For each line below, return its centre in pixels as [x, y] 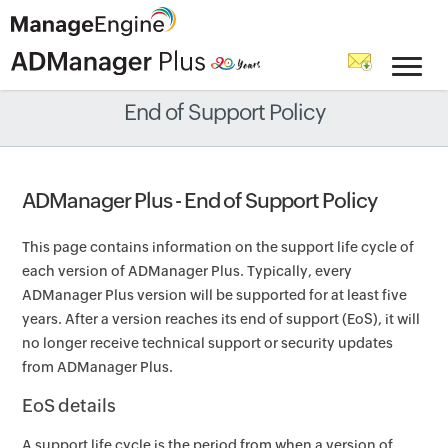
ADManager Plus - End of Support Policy [200, 201]
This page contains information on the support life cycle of [218, 247]
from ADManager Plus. [98, 367]
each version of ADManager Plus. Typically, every [187, 271]
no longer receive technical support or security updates [208, 343]
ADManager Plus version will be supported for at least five [215, 295]
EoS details [69, 405]
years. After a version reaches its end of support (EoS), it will [221, 319]
